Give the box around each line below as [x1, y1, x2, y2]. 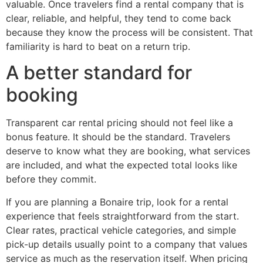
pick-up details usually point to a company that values [6, 238, 247, 250]
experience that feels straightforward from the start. [6, 210, 239, 222]
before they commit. [6, 173, 96, 186]
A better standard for [6, 61, 192, 85]
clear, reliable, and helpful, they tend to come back [6, 12, 231, 25]
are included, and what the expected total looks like [6, 159, 237, 171]
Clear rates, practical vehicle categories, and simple [6, 224, 236, 236]
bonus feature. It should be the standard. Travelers [6, 131, 230, 143]
